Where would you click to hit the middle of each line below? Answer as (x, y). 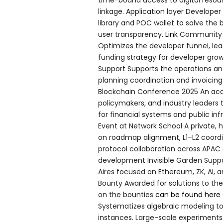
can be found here (188, 194)
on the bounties (127, 194)
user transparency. (132, 34)
